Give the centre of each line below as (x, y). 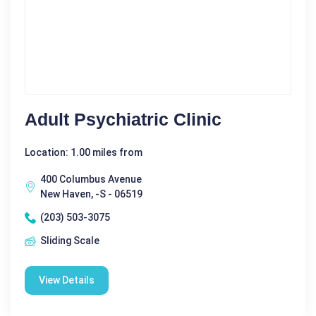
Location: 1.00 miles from (84, 153)
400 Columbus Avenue (91, 180)
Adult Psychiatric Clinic (123, 120)
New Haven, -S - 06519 (91, 194)
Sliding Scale (70, 241)
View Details (67, 280)
